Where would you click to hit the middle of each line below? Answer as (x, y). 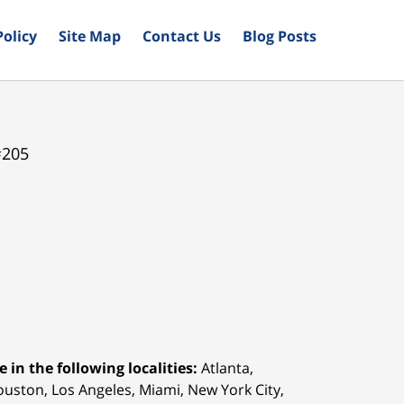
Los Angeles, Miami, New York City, (168, 389)
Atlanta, (225, 367)
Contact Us (182, 36)
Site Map (90, 36)
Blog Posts (280, 36)
